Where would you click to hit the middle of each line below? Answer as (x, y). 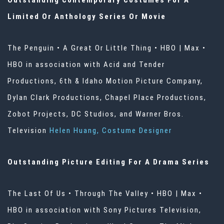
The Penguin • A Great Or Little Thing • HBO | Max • (107, 48)
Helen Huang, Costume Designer (111, 131)
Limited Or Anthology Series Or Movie (87, 17)
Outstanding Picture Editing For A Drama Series (108, 162)
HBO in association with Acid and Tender (86, 65)
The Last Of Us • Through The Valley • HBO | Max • (105, 194)
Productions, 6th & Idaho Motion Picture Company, (105, 81)
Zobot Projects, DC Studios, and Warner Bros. (96, 114)
